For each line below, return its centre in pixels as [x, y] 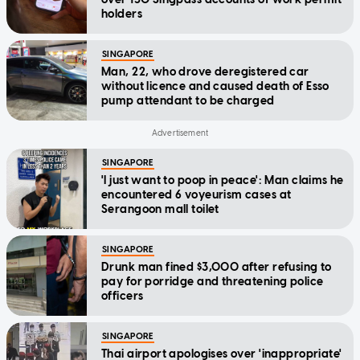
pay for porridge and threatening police [213, 282]
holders [122, 14]
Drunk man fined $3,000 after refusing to [217, 268]
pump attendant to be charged [188, 101]
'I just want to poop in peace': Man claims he [223, 181]
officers [123, 297]
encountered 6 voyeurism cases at [196, 195]
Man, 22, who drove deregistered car [205, 72]
